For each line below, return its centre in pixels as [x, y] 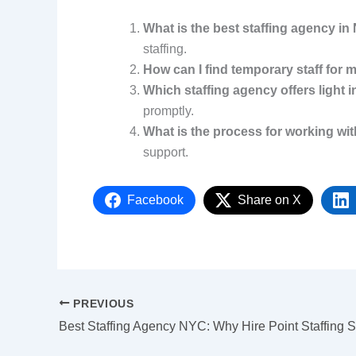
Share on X [269, 199]
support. [166, 152]
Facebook [155, 199]
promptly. [168, 110]
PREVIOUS [102, 304]
